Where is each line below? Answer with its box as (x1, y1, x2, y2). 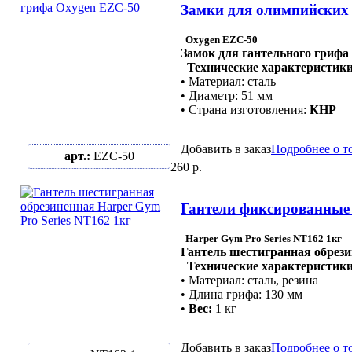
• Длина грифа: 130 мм (181, 287, 302, 301)
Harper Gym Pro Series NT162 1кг (181, 232, 342, 244)
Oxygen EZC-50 (181, 33, 258, 46)
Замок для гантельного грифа (181, 46, 349, 60)
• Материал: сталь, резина (181, 273, 318, 287)
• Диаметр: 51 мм (181, 88, 273, 102)
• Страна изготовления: (181, 102, 310, 116)
